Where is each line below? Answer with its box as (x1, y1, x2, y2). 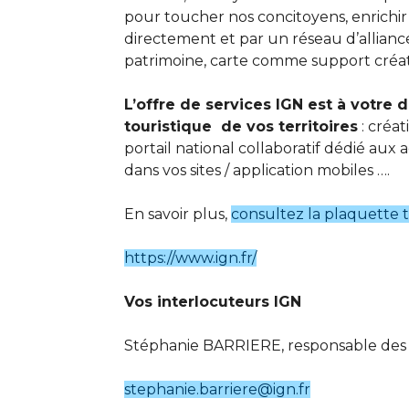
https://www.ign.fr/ (123, 248, 257, 267)
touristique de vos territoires (123, 117, 358, 135)
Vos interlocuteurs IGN (123, 292, 306, 310)
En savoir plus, (123, 204, 231, 223)
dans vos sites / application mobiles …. (123, 161, 390, 179)
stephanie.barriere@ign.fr (123, 380, 310, 398)
